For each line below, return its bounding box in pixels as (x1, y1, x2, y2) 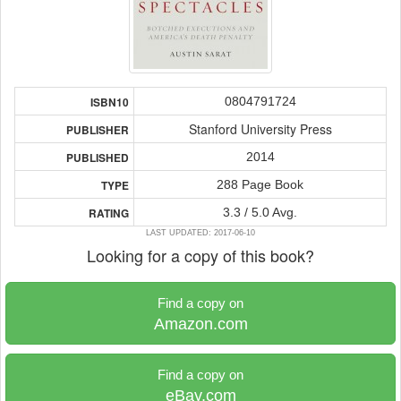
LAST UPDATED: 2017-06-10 (146, 228, 255, 237)
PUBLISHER (66, 123, 129, 138)
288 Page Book (217, 177, 303, 192)
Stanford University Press (188, 120, 332, 138)
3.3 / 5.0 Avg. (223, 205, 297, 219)
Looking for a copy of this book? (87, 243, 314, 267)
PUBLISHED (66, 150, 129, 166)
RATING (89, 206, 129, 221)
